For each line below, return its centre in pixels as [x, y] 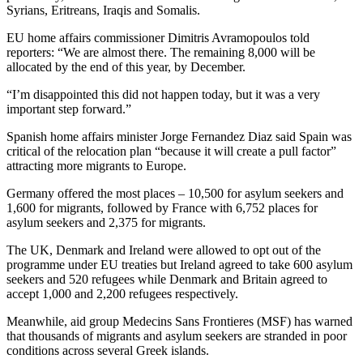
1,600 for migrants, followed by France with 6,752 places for [162, 207]
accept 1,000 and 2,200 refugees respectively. [122, 293]
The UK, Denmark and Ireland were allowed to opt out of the [164, 250]
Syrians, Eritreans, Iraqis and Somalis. [103, 10]
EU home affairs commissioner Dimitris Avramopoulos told [158, 37]
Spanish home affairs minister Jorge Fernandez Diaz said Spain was [179, 136]
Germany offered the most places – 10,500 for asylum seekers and [175, 193]
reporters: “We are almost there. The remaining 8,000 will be [161, 52]
